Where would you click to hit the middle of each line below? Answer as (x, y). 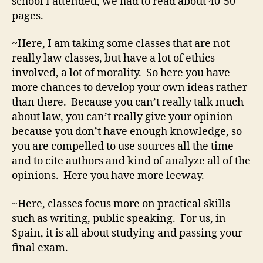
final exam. (40, 248)
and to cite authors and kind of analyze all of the (131, 161)
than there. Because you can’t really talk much (128, 103)
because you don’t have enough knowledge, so (127, 132)
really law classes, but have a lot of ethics (113, 59)
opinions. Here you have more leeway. (108, 176)
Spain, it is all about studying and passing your (127, 233)
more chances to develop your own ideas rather (129, 88)
